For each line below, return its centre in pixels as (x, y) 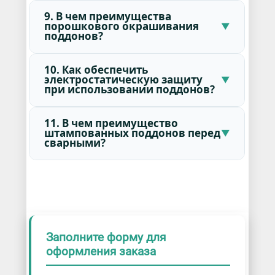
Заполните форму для (106, 238)
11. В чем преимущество (111, 123)
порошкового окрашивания (121, 26)
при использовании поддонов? (129, 90)
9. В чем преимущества (107, 17)
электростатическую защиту (123, 80)
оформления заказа (101, 252)
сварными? (75, 143)
